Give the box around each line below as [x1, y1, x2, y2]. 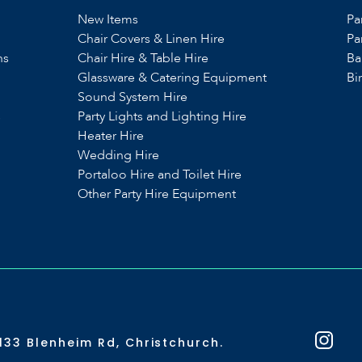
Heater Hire [77, 127, 144, 145]
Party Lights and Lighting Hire [77, 107, 246, 125]
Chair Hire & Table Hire [77, 49, 208, 67]
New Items [77, 11, 138, 28]
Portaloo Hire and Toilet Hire [77, 166, 242, 183]
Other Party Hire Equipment [77, 185, 236, 203]
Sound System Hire [77, 88, 187, 106]
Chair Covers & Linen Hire [77, 30, 225, 48]
